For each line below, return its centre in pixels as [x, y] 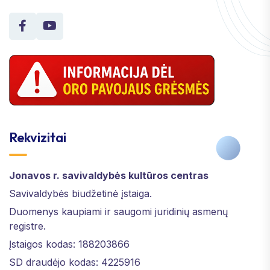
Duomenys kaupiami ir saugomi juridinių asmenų [118, 211]
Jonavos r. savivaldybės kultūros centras [109, 175]
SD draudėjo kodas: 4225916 [75, 262]
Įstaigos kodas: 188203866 [69, 244]
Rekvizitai [38, 137]
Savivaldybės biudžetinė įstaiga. [80, 193]
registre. [27, 226]
